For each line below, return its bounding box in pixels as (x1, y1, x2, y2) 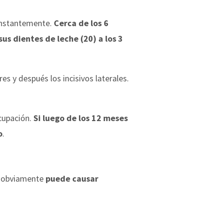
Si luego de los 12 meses (33, 112, 128, 124)
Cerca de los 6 (54, 17, 108, 29)
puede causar (46, 172, 98, 184)
